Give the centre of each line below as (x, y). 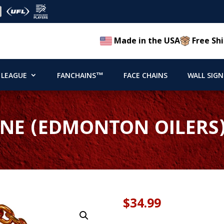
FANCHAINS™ (80, 76)
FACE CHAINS (145, 76)
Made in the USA (146, 41)
